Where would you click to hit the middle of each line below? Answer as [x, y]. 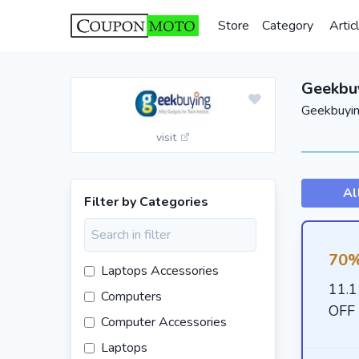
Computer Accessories [164, 322]
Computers [131, 296]
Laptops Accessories [160, 271]
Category [288, 26]
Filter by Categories [146, 202]
